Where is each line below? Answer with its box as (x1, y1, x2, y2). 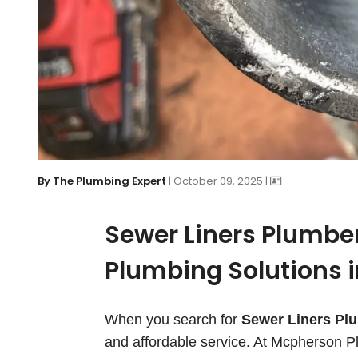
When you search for (104, 312, 241, 328)
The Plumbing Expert (53, 173, 166, 189)
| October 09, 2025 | (169, 173, 270, 189)
